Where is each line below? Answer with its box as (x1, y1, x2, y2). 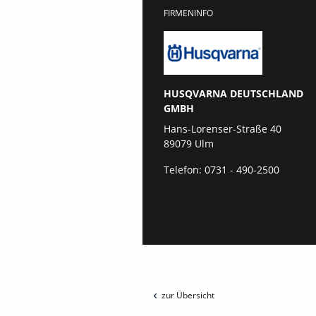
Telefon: (164, 163, 202, 176)
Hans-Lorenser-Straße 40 (164, 122, 281, 135)
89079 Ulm (164, 137, 214, 150)
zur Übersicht (162, 289, 214, 301)
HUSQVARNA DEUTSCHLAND (164, 87, 303, 100)
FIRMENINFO (164, 7, 213, 19)
